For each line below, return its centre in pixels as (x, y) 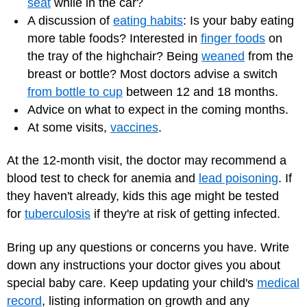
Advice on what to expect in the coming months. (158, 109)
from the (269, 56)
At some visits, (69, 127)
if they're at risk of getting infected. (185, 214)
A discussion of (70, 20)
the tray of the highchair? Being (114, 56)
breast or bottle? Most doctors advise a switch (152, 74)
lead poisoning (238, 178)
